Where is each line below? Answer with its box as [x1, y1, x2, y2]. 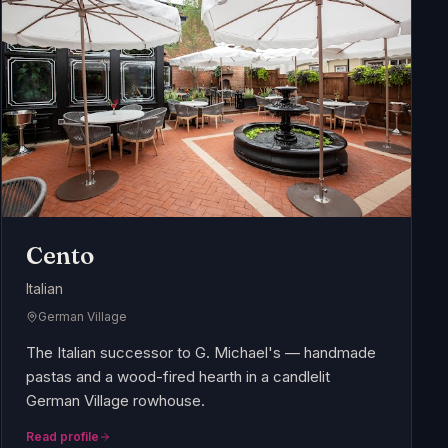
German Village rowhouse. [26, 391, 206, 411]
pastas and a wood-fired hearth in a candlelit [26, 367, 331, 387]
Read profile [26, 429, 100, 445]
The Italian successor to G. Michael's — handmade [26, 343, 377, 363]
